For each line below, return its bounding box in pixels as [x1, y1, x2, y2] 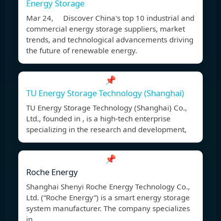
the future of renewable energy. [26, 45, 137, 56]
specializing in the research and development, [26, 124, 186, 135]
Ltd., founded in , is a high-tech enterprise [26, 113, 171, 124]
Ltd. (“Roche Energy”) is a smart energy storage [26, 192, 190, 203]
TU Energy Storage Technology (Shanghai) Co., [26, 103, 187, 113]
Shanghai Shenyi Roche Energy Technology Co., [26, 182, 190, 192]
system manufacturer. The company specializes [26, 203, 190, 214]
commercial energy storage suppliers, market [26, 24, 185, 34]
